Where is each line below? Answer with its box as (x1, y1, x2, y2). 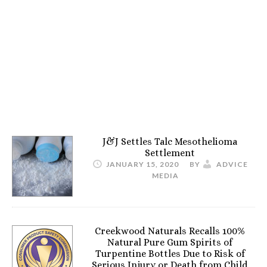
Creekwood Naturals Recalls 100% (95, 225, 245, 237)
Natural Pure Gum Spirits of (107, 237, 232, 248)
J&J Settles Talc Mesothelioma (103, 136, 237, 147)
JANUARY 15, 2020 (106, 160, 179, 169)
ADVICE (216, 160, 248, 169)
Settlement (145, 147, 195, 159)
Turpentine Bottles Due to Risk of (95, 248, 245, 259)
